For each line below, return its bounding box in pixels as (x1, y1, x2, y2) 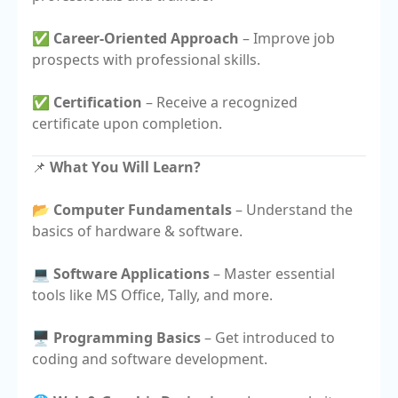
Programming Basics (53, 328, 201, 347)
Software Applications (53, 264, 210, 283)
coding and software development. (32, 349, 267, 369)
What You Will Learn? (50, 157, 201, 177)
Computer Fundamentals (53, 200, 232, 219)
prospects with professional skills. (32, 50, 260, 69)
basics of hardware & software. (32, 221, 243, 241)
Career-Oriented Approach (53, 28, 239, 48)
